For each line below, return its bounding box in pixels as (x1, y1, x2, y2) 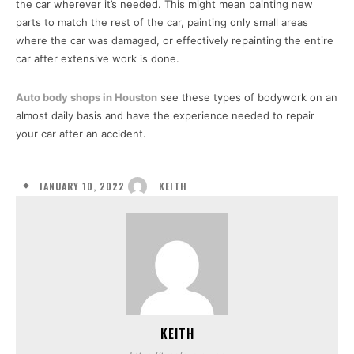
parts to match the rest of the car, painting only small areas (16, 16, 308, 29)
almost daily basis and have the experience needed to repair (16, 109, 314, 122)
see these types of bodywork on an (157, 91, 337, 104)
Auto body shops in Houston (16, 91, 157, 104)
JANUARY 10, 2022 (39, 179, 125, 193)
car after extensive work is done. (16, 52, 179, 66)
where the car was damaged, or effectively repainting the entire (16, 34, 333, 47)
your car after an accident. (16, 127, 146, 141)
